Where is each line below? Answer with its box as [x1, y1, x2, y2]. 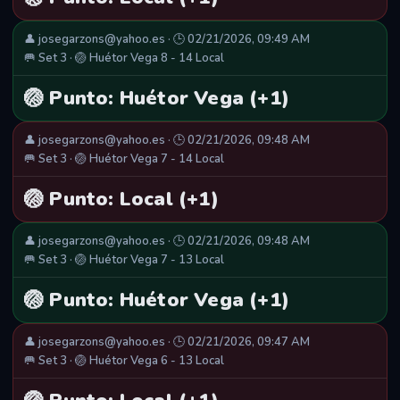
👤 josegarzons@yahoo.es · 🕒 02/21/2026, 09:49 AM [24, 31, 310, 48]
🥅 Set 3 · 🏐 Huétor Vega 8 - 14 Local [24, 50, 224, 67]
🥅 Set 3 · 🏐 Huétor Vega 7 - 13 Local [24, 252, 224, 269]
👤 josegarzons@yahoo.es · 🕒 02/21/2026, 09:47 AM [24, 334, 310, 351]
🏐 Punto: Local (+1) [24, 186, 219, 213]
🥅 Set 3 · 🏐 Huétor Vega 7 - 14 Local [24, 151, 224, 168]
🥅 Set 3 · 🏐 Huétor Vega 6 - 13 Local [24, 353, 224, 370]
